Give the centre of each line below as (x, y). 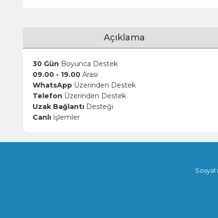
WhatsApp (52, 85)
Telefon (47, 96)
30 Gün (46, 64)
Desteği (99, 107)
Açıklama (124, 37)
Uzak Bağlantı (58, 107)
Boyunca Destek (88, 64)
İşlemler (65, 117)
